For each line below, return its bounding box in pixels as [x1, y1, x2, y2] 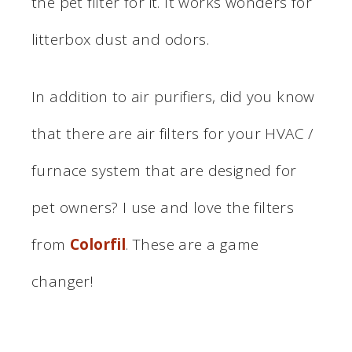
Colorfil [70, 233, 126, 255]
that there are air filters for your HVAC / [31, 123, 313, 144]
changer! [31, 270, 94, 291]
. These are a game [126, 233, 259, 255]
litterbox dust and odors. [31, 28, 209, 49]
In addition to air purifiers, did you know [31, 86, 315, 107]
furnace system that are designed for [31, 159, 297, 181]
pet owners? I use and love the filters [31, 196, 295, 218]
